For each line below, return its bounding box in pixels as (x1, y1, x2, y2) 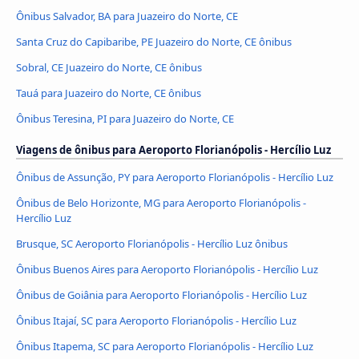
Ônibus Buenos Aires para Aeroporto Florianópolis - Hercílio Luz (16, 261, 318, 276)
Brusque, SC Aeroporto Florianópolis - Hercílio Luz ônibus (16, 236, 288, 251)
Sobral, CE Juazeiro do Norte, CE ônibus (16, 60, 202, 75)
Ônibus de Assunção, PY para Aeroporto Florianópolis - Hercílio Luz (16, 170, 333, 185)
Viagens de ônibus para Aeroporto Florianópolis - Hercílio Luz (16, 143, 331, 158)
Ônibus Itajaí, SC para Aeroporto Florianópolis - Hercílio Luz (16, 313, 296, 328)
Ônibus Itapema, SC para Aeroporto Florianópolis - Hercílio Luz (16, 338, 313, 353)
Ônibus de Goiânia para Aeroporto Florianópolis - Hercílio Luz (16, 287, 307, 302)
